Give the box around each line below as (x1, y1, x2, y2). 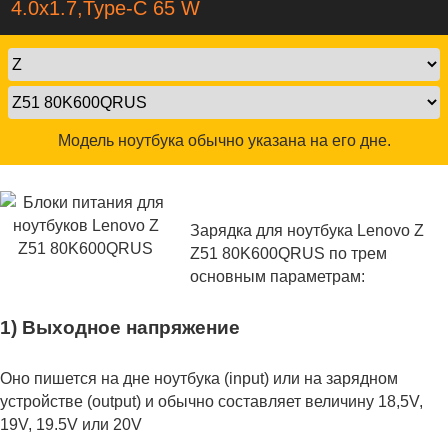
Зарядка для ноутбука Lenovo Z (190, 222, 424, 239)
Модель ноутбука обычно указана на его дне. (57, 132, 391, 149)
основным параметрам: (190, 268, 365, 285)
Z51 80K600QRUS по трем (190, 245, 387, 262)
